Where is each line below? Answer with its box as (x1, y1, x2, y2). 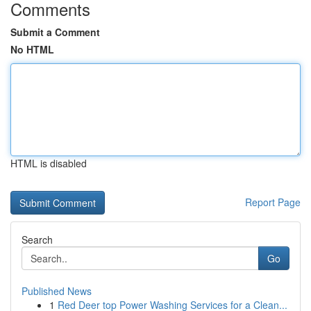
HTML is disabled (10, 156, 87, 170)
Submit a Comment (10, 25, 100, 39)
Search (22, 233, 53, 246)
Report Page (245, 195, 301, 209)
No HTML (10, 42, 54, 56)
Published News (22, 284, 92, 298)
